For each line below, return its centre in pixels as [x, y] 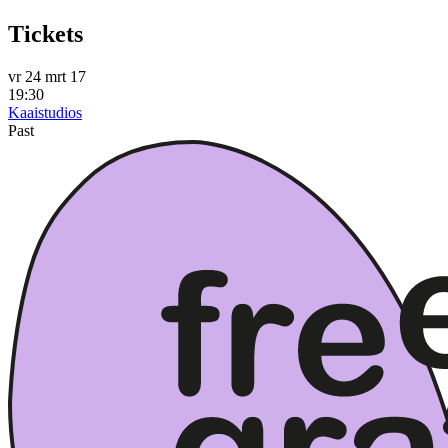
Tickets [45, 34]
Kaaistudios [45, 113]
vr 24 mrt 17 [47, 77]
